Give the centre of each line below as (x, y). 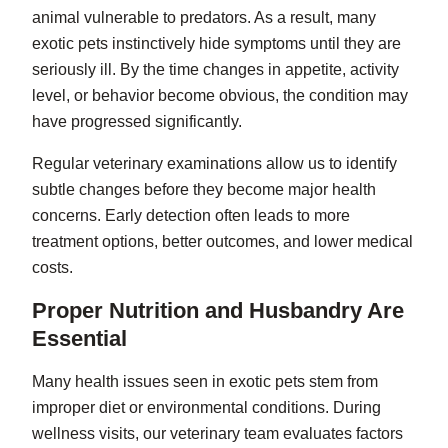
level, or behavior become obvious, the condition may (220, 96)
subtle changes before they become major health (204, 190)
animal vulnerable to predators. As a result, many (204, 18)
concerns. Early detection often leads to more (191, 216)
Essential (79, 339)
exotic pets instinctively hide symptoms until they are (216, 44)
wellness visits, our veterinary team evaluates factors (217, 434)
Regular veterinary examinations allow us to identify (214, 164)
